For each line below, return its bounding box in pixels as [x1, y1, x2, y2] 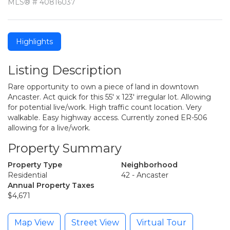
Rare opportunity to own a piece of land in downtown [8, 82, 199, 92]
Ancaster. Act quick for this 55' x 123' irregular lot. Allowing [8, 92, 211, 102]
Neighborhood [121, 160, 178, 170]
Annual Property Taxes [8, 181, 94, 190]
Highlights [16, 37, 53, 47]
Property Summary [8, 141, 122, 156]
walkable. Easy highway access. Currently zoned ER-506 [8, 113, 207, 123]
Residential [8, 170, 47, 180]
